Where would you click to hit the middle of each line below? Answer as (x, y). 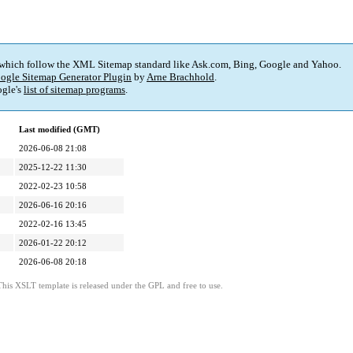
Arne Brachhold (180, 77)
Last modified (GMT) (59, 130)
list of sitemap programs (74, 90)
